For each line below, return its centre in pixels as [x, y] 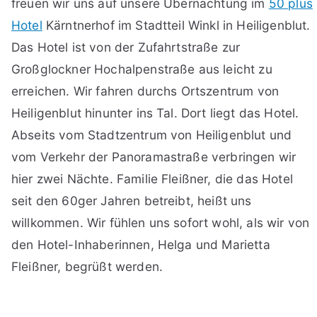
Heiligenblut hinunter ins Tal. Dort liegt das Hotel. [155, 113]
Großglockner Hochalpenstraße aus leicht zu [142, 69]
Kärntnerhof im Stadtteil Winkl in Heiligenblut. [176, 25]
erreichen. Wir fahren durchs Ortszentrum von [145, 91]
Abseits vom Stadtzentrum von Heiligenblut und [152, 134]
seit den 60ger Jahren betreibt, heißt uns [132, 200]
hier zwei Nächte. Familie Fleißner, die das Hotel [152, 178]
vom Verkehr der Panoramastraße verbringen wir [154, 156]
